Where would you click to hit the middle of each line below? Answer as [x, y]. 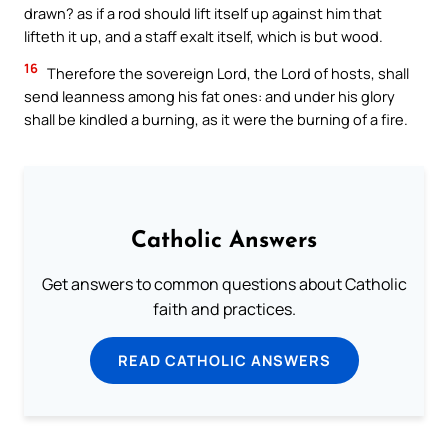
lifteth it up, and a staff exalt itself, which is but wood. [203, 35]
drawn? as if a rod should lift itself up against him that [203, 12]
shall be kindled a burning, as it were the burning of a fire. [216, 119]
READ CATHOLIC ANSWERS [224, 360]
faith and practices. [224, 309]
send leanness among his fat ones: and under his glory [209, 96]
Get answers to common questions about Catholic [224, 284]
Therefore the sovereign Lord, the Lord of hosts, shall [226, 73]
